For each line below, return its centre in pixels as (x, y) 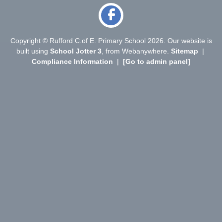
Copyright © (29, 40)
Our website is (190, 40)
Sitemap (184, 51)
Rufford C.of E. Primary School (97, 40)
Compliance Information (72, 61)
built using (33, 51)
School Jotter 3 (76, 51)
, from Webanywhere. (136, 51)
